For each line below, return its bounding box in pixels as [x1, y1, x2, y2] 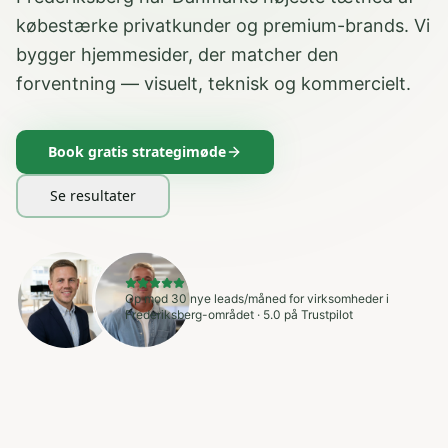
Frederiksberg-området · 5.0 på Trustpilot [125, 307, 354, 322]
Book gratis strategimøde [48, 142, 226, 161]
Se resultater [50, 186, 136, 205]
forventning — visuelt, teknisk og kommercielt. [16, 73, 411, 94]
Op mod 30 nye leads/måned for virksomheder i [125, 291, 390, 306]
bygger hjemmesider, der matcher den [16, 44, 339, 65]
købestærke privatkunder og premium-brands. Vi [16, 15, 430, 36]
